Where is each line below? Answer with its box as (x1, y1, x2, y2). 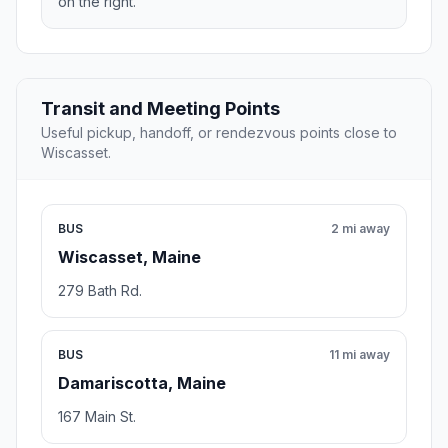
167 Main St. (58, 408, 136, 426)
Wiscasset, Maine (58, 247, 201, 268)
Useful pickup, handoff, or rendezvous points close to (41, 124, 397, 142)
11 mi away (329, 347, 390, 363)
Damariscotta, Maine (58, 373, 226, 394)
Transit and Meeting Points (41, 98, 280, 120)
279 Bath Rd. (58, 282, 142, 300)
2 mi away (331, 221, 390, 237)
